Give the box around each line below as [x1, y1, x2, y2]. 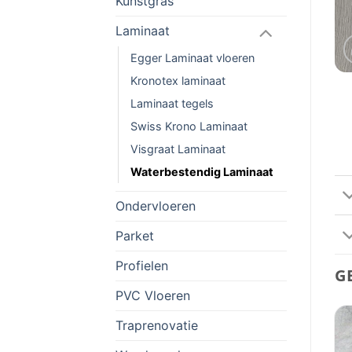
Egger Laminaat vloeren [130, 51, 255, 65]
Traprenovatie [115, 317, 198, 334]
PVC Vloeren [115, 288, 190, 304]
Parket [115, 228, 154, 244]
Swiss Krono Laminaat [130, 119, 247, 134]
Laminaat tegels [130, 97, 214, 111]
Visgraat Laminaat [130, 142, 225, 156]
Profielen [115, 258, 168, 274]
